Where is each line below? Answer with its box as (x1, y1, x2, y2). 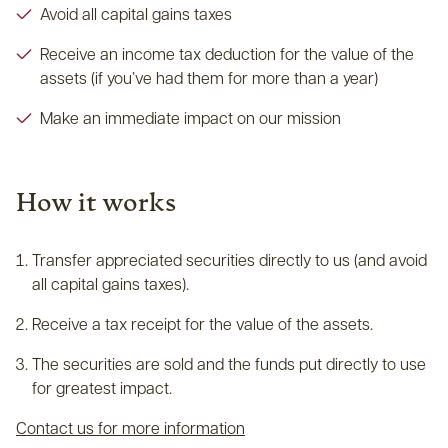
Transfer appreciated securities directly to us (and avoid (32, 249, 427, 270)
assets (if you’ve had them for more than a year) (40, 67, 378, 88)
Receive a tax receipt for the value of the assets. (32, 313, 373, 334)
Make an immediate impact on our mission (40, 107, 341, 128)
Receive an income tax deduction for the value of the (40, 43, 414, 64)
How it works (16, 181, 176, 220)
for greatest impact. (32, 377, 172, 398)
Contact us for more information (16, 417, 245, 438)
